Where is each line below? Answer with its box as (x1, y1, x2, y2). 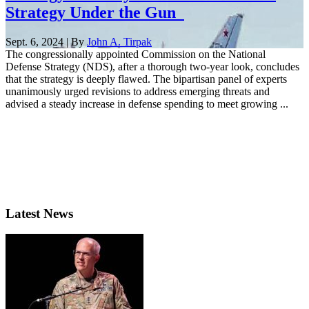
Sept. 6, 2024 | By (6, 35, 87, 48)
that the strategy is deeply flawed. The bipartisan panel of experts (6, 72, 287, 85)
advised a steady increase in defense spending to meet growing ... (6, 97, 288, 110)
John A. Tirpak (87, 35, 152, 48)
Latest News (6, 206, 73, 221)
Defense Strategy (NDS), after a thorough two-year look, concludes (6, 60, 299, 72)
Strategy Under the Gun (6, 3, 184, 21)
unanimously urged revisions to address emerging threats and (6, 85, 270, 97)
